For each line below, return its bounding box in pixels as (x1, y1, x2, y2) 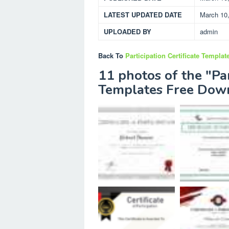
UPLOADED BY (104, 26, 151, 36)
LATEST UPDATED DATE (104, 9, 182, 19)
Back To (98, 50, 125, 60)
